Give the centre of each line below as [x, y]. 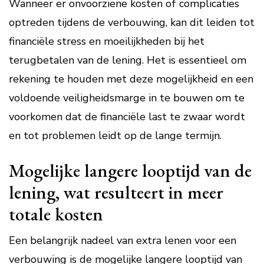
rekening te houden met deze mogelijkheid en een [131, 79]
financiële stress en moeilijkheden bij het [107, 41]
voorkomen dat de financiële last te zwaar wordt [127, 117]
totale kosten [56, 214]
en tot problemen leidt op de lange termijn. [115, 136]
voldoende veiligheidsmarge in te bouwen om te [127, 98]
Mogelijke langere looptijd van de [130, 170]
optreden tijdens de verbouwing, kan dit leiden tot [132, 22]
